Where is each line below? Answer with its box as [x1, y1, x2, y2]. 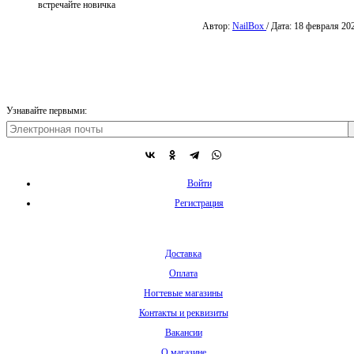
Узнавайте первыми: [6, 104, 87, 116]
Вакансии [164, 326, 202, 338]
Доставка [165, 247, 201, 259]
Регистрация [175, 197, 224, 209]
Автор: [202, 20, 232, 32]
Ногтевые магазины [144, 287, 223, 299]
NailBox [232, 20, 266, 32]
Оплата [169, 267, 198, 279]
